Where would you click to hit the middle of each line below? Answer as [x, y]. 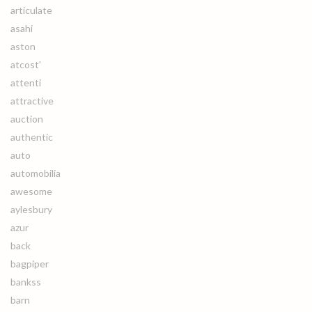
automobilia [36, 173]
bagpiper [30, 264]
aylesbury [31, 209]
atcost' [26, 64]
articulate [31, 10]
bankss [26, 282]
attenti [26, 83]
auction [27, 119]
